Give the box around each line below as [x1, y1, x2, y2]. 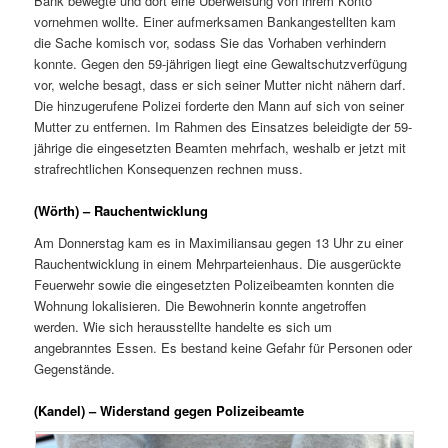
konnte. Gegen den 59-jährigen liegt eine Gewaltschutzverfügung [34, 54, 408, 73]
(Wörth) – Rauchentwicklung [34, 201, 209, 221]
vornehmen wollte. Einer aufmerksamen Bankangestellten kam [34, 12, 397, 31]
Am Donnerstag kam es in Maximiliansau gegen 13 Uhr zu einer [34, 232, 404, 252]
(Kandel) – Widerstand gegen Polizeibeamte [34, 400, 305, 420]
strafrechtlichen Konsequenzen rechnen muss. [34, 159, 304, 178]
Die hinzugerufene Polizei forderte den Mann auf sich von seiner [34, 96, 405, 115]
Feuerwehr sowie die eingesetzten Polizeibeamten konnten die [34, 274, 395, 294]
